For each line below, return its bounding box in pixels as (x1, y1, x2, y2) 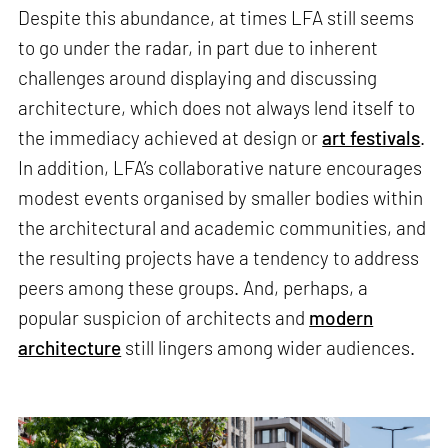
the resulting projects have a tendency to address (18, 246, 420, 270)
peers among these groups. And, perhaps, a (18, 276, 369, 300)
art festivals (322, 126, 421, 150)
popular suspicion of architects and (18, 306, 310, 330)
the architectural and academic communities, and (18, 216, 427, 240)
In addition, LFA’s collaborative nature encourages (18, 156, 423, 180)
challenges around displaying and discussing (18, 66, 378, 90)
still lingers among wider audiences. (121, 336, 416, 360)
